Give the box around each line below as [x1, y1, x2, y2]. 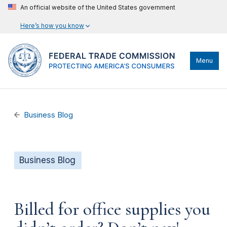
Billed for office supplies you [14, 198, 210, 220]
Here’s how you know [20, 22, 84, 29]
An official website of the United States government [20, 4, 175, 11]
